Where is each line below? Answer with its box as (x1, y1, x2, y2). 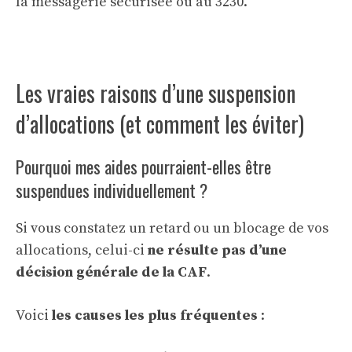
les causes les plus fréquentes (52, 306, 258, 325)
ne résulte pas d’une (148, 241, 287, 260)
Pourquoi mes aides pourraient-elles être (16, 154, 271, 180)
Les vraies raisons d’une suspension (16, 77, 295, 110)
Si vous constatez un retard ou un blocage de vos (16, 219, 328, 238)
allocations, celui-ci (16, 241, 148, 260)
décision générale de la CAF (16, 263, 207, 282)
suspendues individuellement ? (16, 178, 207, 203)
